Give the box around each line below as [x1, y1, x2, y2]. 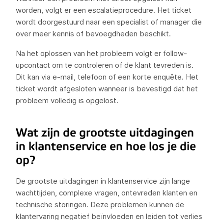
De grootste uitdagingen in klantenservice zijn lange [16, 176, 190, 186]
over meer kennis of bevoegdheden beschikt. [16, 29, 171, 38]
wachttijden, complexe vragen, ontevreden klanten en [16, 188, 197, 197]
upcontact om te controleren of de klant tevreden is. [16, 60, 193, 70]
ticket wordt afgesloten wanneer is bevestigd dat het [16, 84, 198, 93]
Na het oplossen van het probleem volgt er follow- [16, 49, 187, 58]
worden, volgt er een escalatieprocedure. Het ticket [16, 5, 192, 15]
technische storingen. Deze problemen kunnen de [16, 200, 184, 209]
